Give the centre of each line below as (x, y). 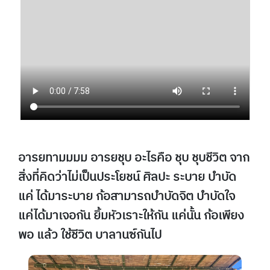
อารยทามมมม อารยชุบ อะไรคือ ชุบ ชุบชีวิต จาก (133, 159)
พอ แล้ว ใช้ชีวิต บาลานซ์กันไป (89, 236)
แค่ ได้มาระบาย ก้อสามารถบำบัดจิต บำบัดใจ (126, 197)
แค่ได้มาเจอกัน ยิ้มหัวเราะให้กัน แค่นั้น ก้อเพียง (131, 216)
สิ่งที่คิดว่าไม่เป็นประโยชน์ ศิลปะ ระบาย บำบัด (127, 178)
